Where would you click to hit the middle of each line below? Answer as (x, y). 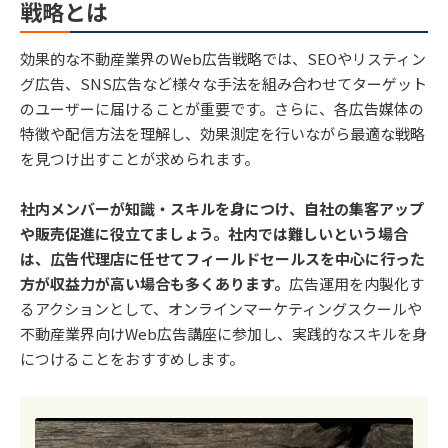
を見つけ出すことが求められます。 (139, 159)
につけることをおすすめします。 (132, 359)
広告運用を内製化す (356, 284)
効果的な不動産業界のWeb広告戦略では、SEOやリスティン (223, 59)
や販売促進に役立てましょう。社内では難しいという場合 (214, 234)
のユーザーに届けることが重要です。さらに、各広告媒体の (222, 109)
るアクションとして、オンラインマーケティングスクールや (221, 309)
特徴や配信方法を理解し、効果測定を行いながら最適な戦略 (222, 134)
